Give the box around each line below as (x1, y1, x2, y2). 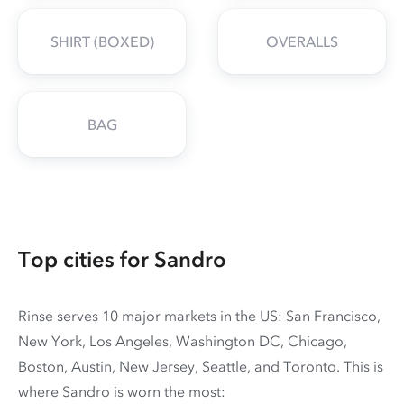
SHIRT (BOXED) (50, 32, 154, 50)
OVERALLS (266, 32, 338, 50)
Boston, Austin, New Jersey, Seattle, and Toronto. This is (18, 356, 383, 375)
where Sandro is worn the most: (18, 381, 225, 400)
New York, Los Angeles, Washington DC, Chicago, (18, 331, 347, 350)
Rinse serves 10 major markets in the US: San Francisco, (18, 306, 381, 325)
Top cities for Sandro (18, 245, 226, 272)
